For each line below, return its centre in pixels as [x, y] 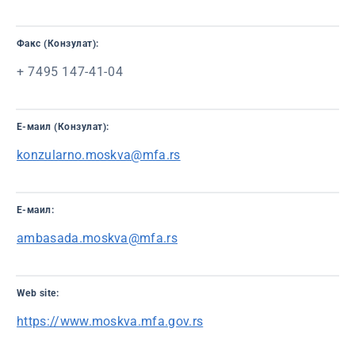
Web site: [38, 293]
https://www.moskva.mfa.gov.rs [110, 321]
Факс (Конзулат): [58, 44]
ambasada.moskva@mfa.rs [97, 238]
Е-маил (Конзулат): [63, 127]
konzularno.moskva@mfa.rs [99, 155]
